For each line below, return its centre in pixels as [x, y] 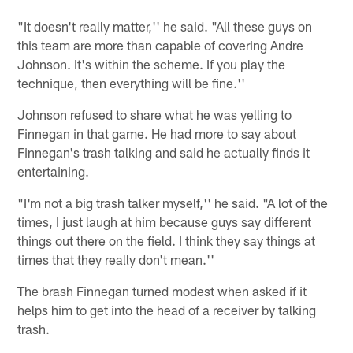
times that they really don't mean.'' [116, 259]
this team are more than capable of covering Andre [161, 45]
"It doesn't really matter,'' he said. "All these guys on [165, 26]
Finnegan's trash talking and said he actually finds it [164, 152]
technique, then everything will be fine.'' [132, 82]
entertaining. [54, 171]
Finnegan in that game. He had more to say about [157, 133]
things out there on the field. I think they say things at [167, 240]
